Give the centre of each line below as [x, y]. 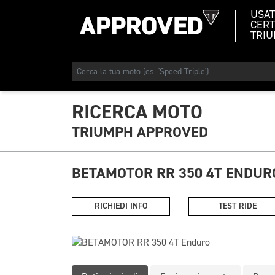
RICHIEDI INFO [121, 206]
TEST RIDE [238, 206]
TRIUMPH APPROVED [140, 132]
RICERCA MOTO [137, 112]
